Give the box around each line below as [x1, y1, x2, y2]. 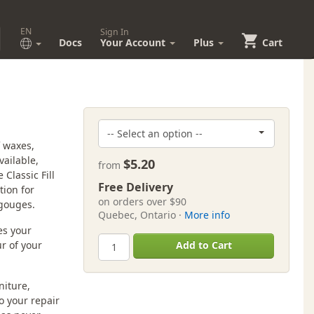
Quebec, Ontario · [98, 208, 185, 222]
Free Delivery [98, 179, 174, 196]
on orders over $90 [98, 195, 187, 209]
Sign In [100, 26, 130, 38]
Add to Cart [175, 238, 232, 252]
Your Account [100, 36, 169, 49]
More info [184, 208, 231, 222]
